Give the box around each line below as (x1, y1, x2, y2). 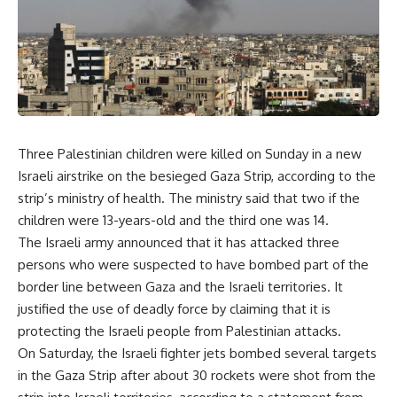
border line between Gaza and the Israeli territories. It (18, 278, 343, 296)
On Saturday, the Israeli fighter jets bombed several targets (18, 345, 377, 362)
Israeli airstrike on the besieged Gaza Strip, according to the (18, 167, 376, 185)
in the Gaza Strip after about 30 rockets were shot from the (18, 367, 376, 385)
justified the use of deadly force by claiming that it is (18, 300, 331, 318)
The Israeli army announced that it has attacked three (18, 234, 339, 252)
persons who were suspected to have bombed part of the (18, 256, 369, 274)
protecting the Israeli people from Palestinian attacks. (18, 323, 341, 340)
